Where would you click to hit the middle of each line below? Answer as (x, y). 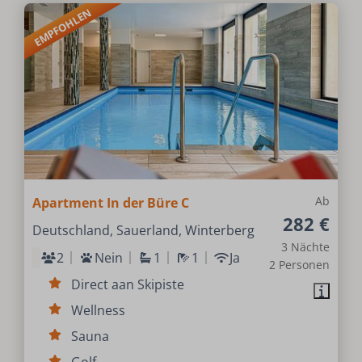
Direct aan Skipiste (128, 285)
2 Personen (299, 265)
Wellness (99, 311)
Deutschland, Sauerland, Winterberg (144, 231)
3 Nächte (305, 247)
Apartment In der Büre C (111, 203)
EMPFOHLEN (63, 27)
